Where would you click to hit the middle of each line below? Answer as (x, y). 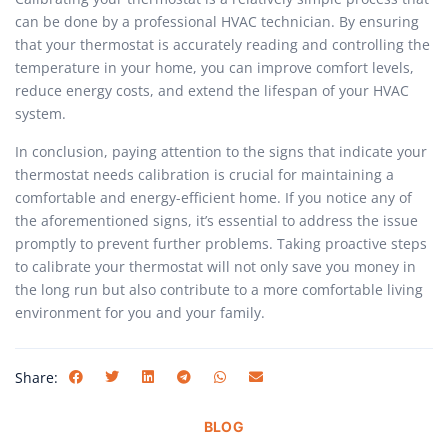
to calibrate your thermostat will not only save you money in (215, 266)
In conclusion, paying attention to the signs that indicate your (221, 151)
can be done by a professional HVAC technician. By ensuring (217, 22)
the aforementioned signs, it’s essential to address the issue (216, 220)
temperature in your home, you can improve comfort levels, (214, 68)
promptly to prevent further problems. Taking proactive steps (221, 243)
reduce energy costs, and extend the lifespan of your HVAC (212, 91)
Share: (36, 377)
